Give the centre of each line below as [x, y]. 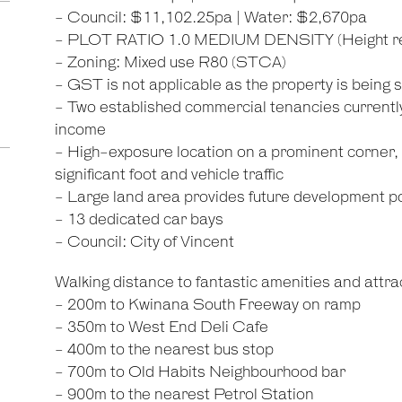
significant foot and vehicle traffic [169, 175]
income [80, 130]
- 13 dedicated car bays [139, 220]
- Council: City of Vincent [144, 242]
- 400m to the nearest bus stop [164, 350]
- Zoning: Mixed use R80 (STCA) [170, 63]
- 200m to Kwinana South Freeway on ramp [207, 305]
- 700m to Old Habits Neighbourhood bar [200, 372]
